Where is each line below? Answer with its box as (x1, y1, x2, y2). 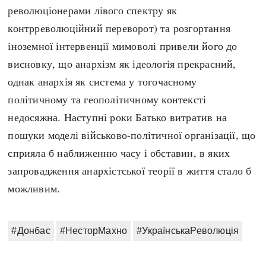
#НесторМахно (59, 225, 128, 236)
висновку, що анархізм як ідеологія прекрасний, (8, 56, 236, 71)
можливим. (8, 180, 61, 195)
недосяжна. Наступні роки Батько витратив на (8, 109, 227, 124)
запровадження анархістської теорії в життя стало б (8, 163, 252, 178)
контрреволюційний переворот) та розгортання (8, 20, 231, 35)
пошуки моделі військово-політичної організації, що (8, 127, 256, 142)
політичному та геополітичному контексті (8, 91, 207, 106)
